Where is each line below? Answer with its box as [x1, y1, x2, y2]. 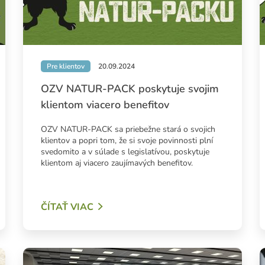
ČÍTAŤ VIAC [40, 201, 93, 214]
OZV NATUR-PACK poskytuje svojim [40, 82, 219, 96]
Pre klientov [46, 62, 85, 72]
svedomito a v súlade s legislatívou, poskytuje [40, 146, 209, 158]
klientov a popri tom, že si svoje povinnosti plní [40, 135, 213, 147]
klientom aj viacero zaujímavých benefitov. [40, 157, 193, 169]
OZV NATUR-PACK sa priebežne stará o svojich [40, 124, 215, 135]
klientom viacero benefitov [40, 98, 169, 112]
